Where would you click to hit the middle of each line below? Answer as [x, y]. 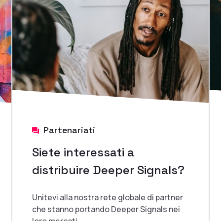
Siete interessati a [83, 152]
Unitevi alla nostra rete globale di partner [108, 197]
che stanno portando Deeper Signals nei [106, 209]
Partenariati [69, 130]
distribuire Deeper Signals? [108, 170]
